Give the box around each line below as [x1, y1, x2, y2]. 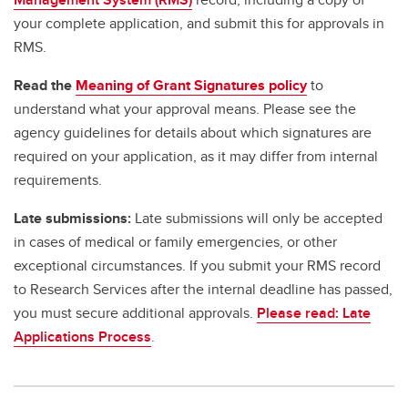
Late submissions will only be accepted [135, 208, 382, 229]
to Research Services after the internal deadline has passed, [14, 279, 393, 301]
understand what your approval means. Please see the [14, 98, 356, 120]
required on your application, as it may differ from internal [14, 146, 378, 168]
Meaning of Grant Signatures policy [76, 75, 307, 97]
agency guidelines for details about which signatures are [14, 122, 372, 144]
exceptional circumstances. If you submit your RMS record [14, 255, 381, 277]
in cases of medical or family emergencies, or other [14, 231, 337, 253]
